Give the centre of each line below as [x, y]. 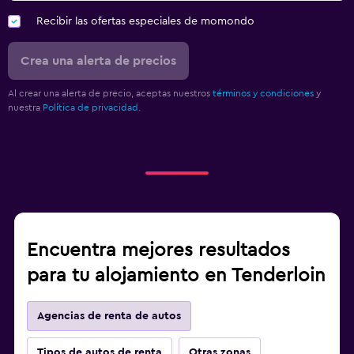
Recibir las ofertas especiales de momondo [145, 22]
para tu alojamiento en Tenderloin [176, 276]
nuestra [25, 108]
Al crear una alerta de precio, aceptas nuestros [110, 94]
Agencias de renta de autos [109, 316]
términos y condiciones [263, 94]
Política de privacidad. [92, 108]
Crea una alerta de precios [98, 61]
